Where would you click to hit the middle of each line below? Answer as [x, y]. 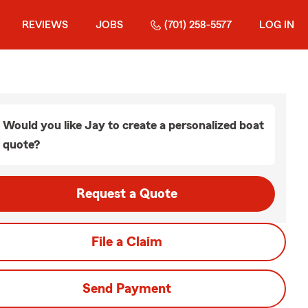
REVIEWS [45, 25]
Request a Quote [126, 194]
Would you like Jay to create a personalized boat [133, 125]
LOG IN [277, 25]
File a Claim [126, 242]
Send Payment [126, 289]
